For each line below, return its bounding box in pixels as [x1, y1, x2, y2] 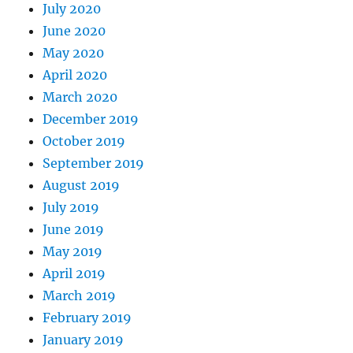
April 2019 [43, 266, 106, 282]
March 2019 [43, 288, 117, 304]
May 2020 [43, 45, 105, 61]
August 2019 [43, 177, 121, 194]
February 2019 [43, 310, 132, 326]
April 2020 [43, 67, 108, 84]
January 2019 [43, 332, 124, 348]
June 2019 [43, 221, 105, 238]
